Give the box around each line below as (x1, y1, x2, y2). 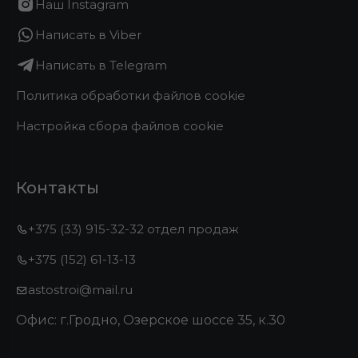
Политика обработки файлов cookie (16, 88, 246, 104)
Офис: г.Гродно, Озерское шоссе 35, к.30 (16, 312, 286, 328)
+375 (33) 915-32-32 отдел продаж (28, 221, 240, 237)
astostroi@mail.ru (28, 282, 133, 298)
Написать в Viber (35, 27, 142, 43)
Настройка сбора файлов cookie (16, 118, 225, 134)
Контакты (16, 178, 100, 198)
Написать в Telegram (35, 58, 168, 74)
